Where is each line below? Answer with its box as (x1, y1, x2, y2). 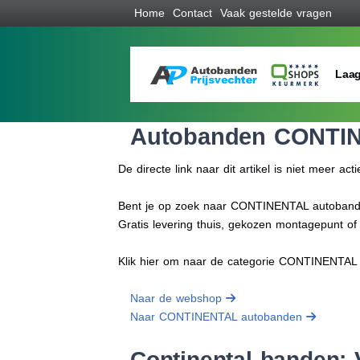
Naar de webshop (130, 292, 226, 305)
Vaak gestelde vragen (220, 6, 332, 19)
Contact (173, 6, 212, 19)
